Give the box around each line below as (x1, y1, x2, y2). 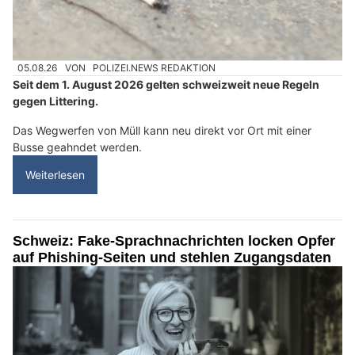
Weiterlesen (25, 168, 85, 182)
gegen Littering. (13, 94, 98, 109)
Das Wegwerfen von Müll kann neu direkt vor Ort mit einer (13, 124, 311, 138)
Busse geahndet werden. (13, 140, 142, 155)
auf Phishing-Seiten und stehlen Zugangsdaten (13, 250, 331, 266)
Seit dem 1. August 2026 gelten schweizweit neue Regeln (13, 78, 319, 92)
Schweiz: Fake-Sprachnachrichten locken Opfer (13, 233, 335, 250)
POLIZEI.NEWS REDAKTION (93, 62, 216, 74)
